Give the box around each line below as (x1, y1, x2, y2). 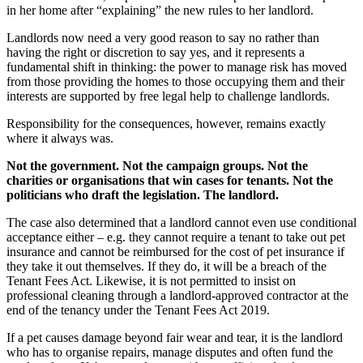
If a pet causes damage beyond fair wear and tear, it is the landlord (6, 330, 343, 344)
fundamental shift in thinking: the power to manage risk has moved (6, 59, 347, 74)
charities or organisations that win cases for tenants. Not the (6, 173, 333, 187)
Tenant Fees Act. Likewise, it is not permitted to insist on (6, 273, 296, 288)
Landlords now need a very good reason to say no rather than (6, 30, 319, 45)
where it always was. (6, 130, 113, 145)
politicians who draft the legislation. (6, 187, 200, 202)
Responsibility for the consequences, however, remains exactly (6, 116, 326, 130)
